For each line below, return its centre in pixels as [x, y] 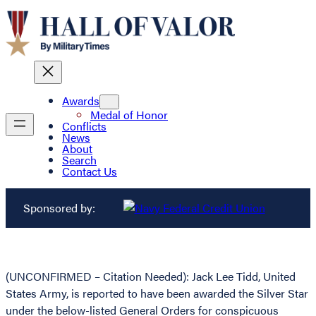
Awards [81, 101]
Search [79, 160]
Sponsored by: [59, 208]
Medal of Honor [129, 115]
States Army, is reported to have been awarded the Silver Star [157, 293]
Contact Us [90, 171]
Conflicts [84, 126]
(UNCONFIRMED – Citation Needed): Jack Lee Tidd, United [151, 276]
